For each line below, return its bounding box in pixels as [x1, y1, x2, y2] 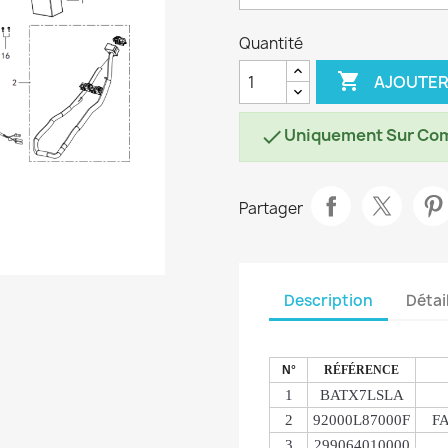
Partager [239, 197, 303, 219]
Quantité [239, 33, 303, 54]
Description [284, 289, 373, 311]
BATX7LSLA [319, 387, 404, 403]
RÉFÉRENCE [324, 363, 399, 377]
